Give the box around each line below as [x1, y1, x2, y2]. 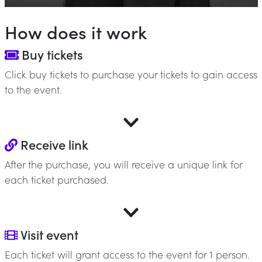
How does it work [4, 19, 147, 44]
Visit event [17, 225, 78, 243]
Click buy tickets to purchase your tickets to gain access [4, 67, 257, 81]
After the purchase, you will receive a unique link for [4, 157, 242, 171]
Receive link [17, 135, 88, 153]
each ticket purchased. [4, 172, 109, 187]
